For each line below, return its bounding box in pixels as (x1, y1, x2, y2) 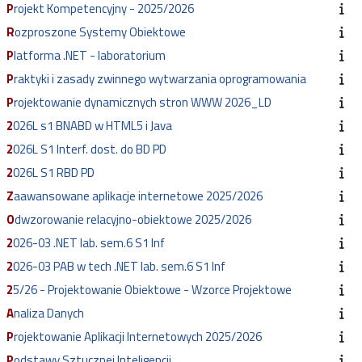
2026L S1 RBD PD (40, 163, 95, 183)
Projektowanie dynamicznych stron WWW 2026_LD (14, 93, 271, 112)
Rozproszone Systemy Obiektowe (15, 23, 186, 42)
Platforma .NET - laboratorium (14, 46, 166, 65)
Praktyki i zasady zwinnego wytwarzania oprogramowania (14, 69, 306, 89)
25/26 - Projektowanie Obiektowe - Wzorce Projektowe (13, 280, 292, 300)
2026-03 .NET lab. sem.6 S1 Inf (13, 234, 165, 253)
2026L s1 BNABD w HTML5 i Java (13, 116, 172, 136)
